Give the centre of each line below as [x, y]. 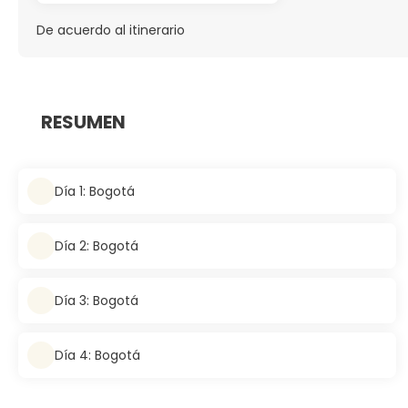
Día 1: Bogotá [95, 191]
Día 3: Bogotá [97, 300]
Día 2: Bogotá [97, 245]
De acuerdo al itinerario [111, 30]
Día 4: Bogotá [97, 355]
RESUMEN [83, 122]
